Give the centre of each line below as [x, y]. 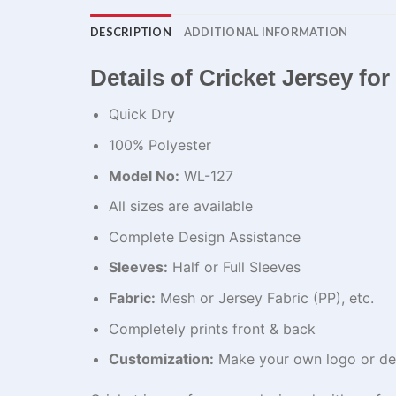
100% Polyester [160, 145]
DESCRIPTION [131, 31]
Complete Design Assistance [204, 236]
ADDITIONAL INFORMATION [266, 31]
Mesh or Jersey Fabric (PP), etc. [264, 297]
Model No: [144, 175]
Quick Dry [141, 114]
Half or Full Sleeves [234, 267]
